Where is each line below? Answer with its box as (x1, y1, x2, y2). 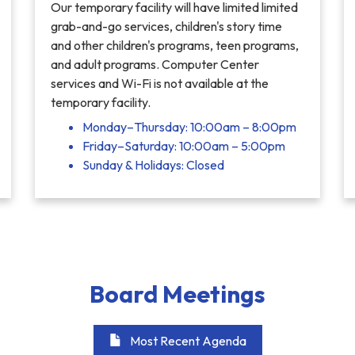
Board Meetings (90, 279, 265, 309)
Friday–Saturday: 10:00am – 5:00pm (82, 138, 285, 154)
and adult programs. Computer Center (51, 56, 259, 72)
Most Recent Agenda (129, 333, 246, 349)
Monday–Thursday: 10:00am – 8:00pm (82, 119, 296, 135)
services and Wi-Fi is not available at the (51, 75, 269, 91)
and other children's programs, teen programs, (51, 37, 299, 53)
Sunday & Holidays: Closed (82, 157, 224, 173)
